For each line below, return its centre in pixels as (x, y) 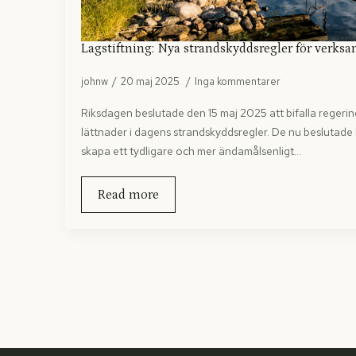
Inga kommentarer (238, 81)
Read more (128, 194)
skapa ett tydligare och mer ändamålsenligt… (191, 151)
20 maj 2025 (151, 81)
